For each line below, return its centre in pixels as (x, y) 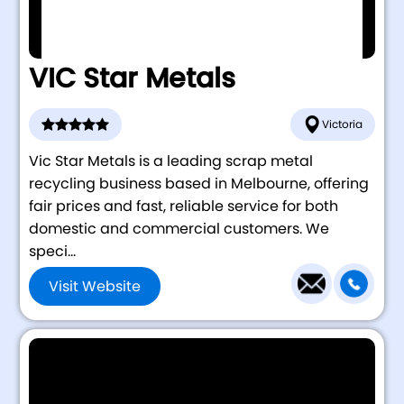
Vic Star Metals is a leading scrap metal (171, 161)
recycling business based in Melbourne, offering (199, 183)
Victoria (342, 124)
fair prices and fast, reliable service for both (184, 206)
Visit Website (95, 287)
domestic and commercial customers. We (179, 228)
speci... (53, 251)
